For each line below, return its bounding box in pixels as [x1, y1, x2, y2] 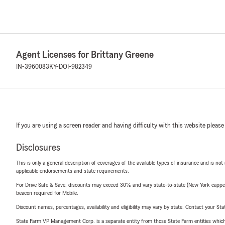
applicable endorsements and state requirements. [16, 168, 129, 174]
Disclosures [16, 143, 60, 153]
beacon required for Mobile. [16, 190, 78, 196]
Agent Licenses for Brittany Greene [16, 50, 154, 60]
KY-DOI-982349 [49, 63, 92, 70]
